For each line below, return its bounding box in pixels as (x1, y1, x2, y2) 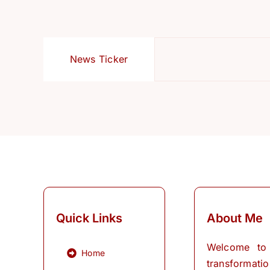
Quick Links (55, 210, 122, 225)
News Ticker (69, 52, 128, 65)
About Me (206, 210, 263, 225)
